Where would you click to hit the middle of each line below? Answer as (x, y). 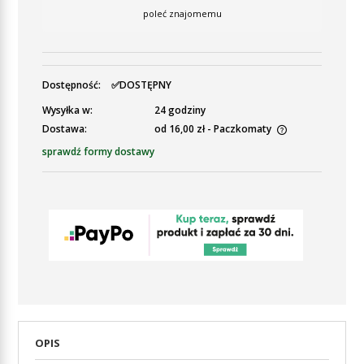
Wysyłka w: (67, 110)
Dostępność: (71, 85)
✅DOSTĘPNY (141, 85)
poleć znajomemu (182, 13)
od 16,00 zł (179, 129)
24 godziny (180, 110)
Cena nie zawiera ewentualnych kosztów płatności (172, 145)
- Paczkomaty (239, 129)
